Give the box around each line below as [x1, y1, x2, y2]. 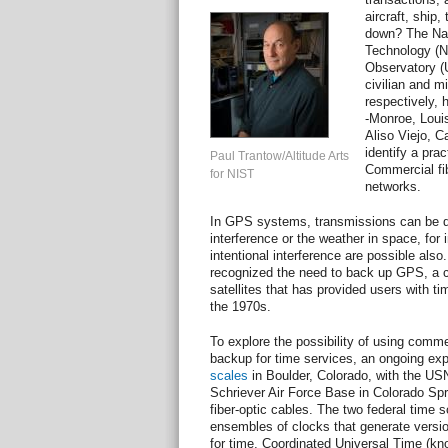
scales [209, 367, 248, 383]
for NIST [209, 167, 254, 181]
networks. [364, 179, 421, 194]
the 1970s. [209, 298, 271, 314]
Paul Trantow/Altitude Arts [209, 149, 349, 163]
